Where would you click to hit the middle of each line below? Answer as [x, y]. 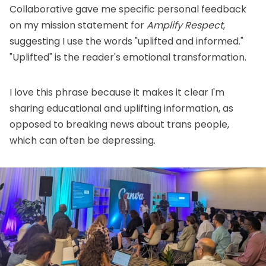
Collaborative [41, 9]
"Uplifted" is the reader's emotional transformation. [128, 58]
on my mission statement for [78, 26]
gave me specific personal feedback [160, 9]
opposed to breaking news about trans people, [119, 125]
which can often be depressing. [83, 141]
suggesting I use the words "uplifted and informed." [126, 42]
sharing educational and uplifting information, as [121, 109]
